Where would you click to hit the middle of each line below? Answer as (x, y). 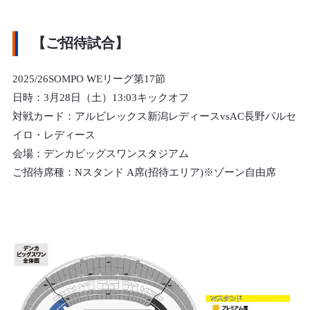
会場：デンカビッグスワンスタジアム (101, 155)
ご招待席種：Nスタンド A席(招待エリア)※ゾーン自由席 (145, 173)
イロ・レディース (54, 136)
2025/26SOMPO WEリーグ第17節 (89, 80)
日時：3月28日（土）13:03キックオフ (101, 99)
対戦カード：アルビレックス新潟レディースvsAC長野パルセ (155, 117)
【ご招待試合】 (81, 44)
